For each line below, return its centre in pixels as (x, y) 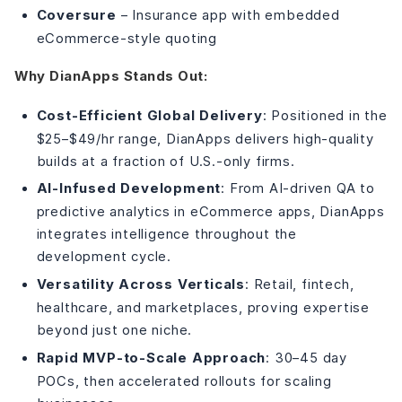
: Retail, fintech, (299, 284)
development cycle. (104, 257)
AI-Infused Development (129, 189)
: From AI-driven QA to (298, 188)
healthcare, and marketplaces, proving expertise (203, 307)
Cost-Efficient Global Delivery (149, 115)
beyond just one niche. (114, 329)
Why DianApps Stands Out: (111, 77)
